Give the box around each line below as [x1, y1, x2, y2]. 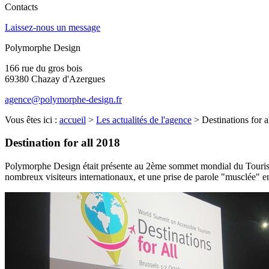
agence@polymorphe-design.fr [5, 94, 122, 104]
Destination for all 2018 [5, 136, 120, 150]
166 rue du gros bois [5, 62, 82, 73]
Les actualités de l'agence [96, 114, 192, 125]
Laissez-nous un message [5, 22, 100, 32]
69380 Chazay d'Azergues [5, 73, 105, 84]
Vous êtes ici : [5, 114, 59, 125]
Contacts [5, 1, 38, 12]
